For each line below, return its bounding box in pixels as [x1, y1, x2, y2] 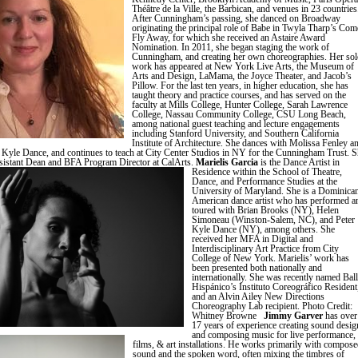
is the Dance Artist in [258, 157, 340, 168]
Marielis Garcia [196, 157, 258, 168]
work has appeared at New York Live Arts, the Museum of [132, 61, 354, 72]
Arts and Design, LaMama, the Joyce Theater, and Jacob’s [132, 70, 352, 82]
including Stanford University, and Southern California [132, 128, 339, 139]
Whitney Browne [192, 310, 264, 321]
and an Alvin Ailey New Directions [192, 291, 324, 302]
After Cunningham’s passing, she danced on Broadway [132, 13, 340, 24]
